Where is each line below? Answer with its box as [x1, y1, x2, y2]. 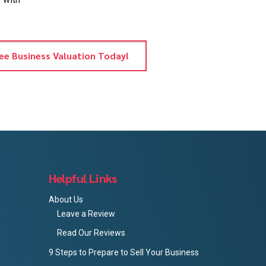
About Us [48, 194, 83, 204]
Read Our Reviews [56, 228, 125, 238]
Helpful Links [48, 170, 117, 186]
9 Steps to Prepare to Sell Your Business [48, 247, 199, 257]
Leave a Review [56, 208, 115, 218]
